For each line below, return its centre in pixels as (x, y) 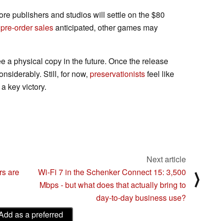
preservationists (117, 74)
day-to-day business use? (141, 197)
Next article (166, 159)
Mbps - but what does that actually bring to (113, 184)
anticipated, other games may (106, 27)
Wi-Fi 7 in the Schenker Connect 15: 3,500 (112, 172)
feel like (160, 74)
